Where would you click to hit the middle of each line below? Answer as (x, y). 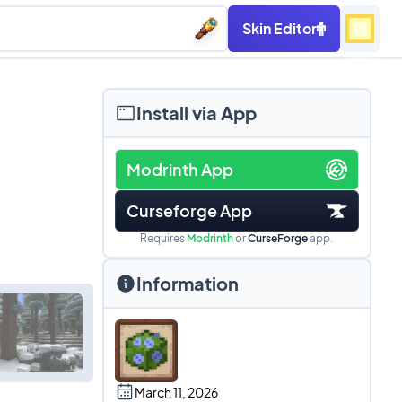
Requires (163, 238)
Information (187, 283)
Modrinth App (179, 169)
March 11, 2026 (176, 392)
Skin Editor (280, 28)
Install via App (196, 113)
